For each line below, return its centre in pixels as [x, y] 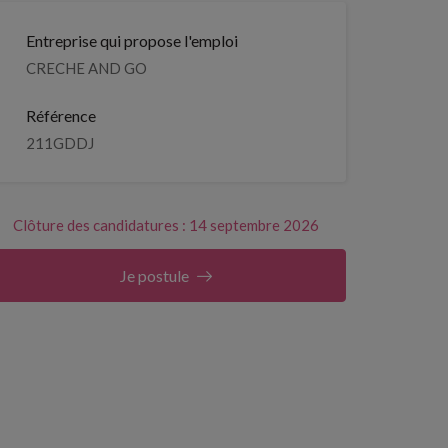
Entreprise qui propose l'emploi [132, 40]
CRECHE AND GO [86, 68]
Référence [61, 115]
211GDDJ [60, 143]
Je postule [154, 275]
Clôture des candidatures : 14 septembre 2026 [165, 225]
